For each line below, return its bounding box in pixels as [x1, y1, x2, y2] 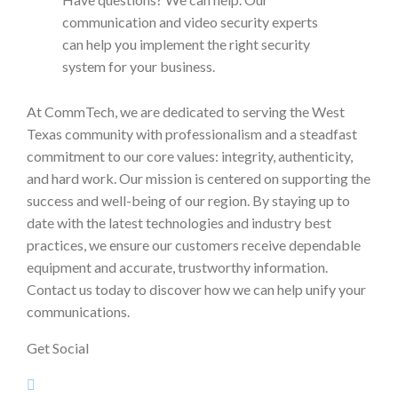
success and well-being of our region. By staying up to [27, 192, 350, 210]
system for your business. [62, 58, 215, 76]
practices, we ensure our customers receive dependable [27, 236, 361, 254]
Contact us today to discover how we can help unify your [27, 281, 366, 298]
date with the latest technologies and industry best [27, 214, 331, 232]
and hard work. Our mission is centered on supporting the [27, 170, 370, 187]
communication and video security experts [62, 13, 318, 31]
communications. [27, 303, 130, 321]
